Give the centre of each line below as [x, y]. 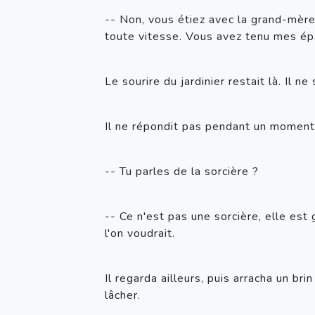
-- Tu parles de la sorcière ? [184, 172]
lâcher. [124, 296]
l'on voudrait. [140, 234]
